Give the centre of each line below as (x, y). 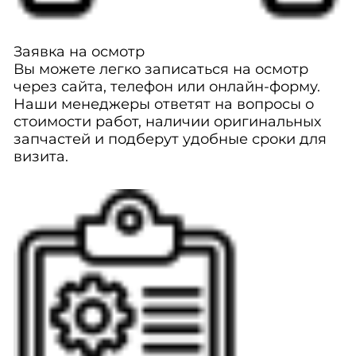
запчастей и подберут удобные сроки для (170, 139)
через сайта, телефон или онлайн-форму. (166, 87)
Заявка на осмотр (79, 52)
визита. (41, 157)
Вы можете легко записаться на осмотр (161, 69)
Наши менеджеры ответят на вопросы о (163, 104)
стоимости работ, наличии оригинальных (167, 122)
